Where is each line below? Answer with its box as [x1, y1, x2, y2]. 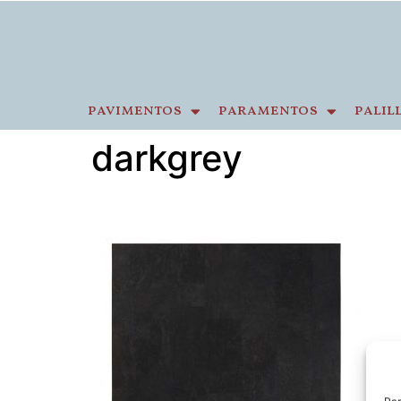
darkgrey [91, 136, 243, 180]
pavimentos [88, 100, 182, 121]
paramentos [218, 100, 318, 121]
